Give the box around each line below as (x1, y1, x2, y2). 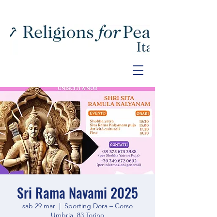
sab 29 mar (22, 201, 55, 210)
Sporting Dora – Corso (64, 201, 133, 210)
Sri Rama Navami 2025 (17, 183, 138, 202)
